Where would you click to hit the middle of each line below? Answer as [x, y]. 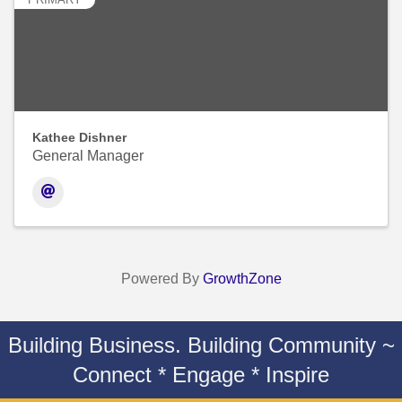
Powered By [162, 279]
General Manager [88, 156]
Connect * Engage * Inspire [201, 375]
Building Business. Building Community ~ [201, 345]
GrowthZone [242, 279]
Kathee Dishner [79, 138]
